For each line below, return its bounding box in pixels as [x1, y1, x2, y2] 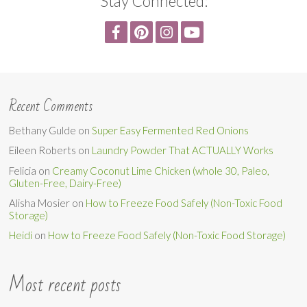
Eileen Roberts [9, 144, 77, 157]
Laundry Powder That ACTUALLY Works [92, 144, 274, 157]
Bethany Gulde [9, 124, 77, 137]
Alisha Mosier [9, 196, 71, 209]
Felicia [9, 164, 37, 177]
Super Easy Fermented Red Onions [92, 124, 249, 137]
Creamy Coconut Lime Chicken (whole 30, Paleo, [52, 164, 270, 177]
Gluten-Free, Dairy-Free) [9, 176, 122, 189]
